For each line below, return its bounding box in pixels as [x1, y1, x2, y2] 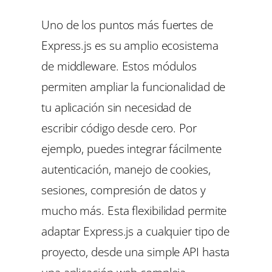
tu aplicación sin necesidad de [41, 98, 191, 115]
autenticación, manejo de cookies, [41, 160, 211, 177]
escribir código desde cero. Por [41, 119, 197, 136]
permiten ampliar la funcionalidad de [41, 78, 226, 95]
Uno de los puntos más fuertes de [41, 16, 213, 33]
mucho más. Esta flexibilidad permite [41, 202, 227, 219]
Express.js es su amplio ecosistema [41, 36, 219, 53]
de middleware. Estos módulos [41, 57, 197, 74]
